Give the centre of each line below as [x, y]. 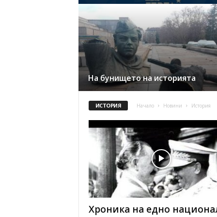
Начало [146, 106]
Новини [173, 106]
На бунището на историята [142, 78]
